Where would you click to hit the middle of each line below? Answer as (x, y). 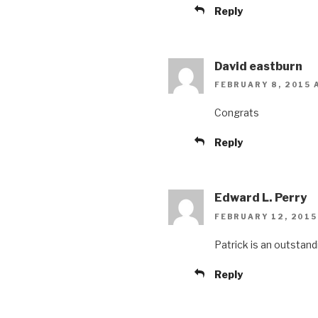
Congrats (237, 113)
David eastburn (258, 67)
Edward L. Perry (261, 198)
